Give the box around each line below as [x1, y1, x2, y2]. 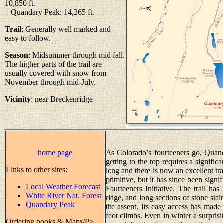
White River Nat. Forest [26, 191, 101, 200]
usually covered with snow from [5, 69, 106, 77]
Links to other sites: [6, 165, 69, 174]
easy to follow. [5, 34, 51, 42]
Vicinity [5, 95, 31, 103]
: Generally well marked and [21, 25, 111, 33]
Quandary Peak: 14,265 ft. [5, 8, 96, 16]
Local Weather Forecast [26, 182, 100, 191]
